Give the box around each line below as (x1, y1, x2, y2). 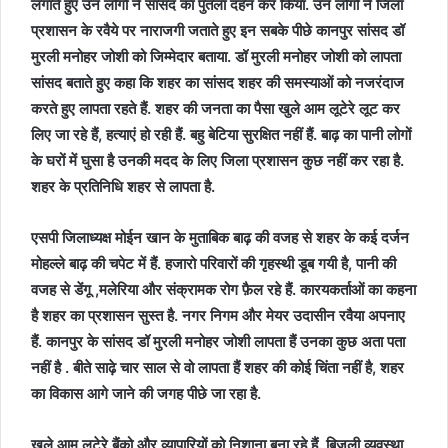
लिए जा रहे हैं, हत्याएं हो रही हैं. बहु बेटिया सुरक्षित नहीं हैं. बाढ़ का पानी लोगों (31, 125, 411, 144)
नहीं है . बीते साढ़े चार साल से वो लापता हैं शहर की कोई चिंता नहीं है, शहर (31, 358, 404, 377)
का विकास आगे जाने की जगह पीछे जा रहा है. (31, 384, 261, 403)
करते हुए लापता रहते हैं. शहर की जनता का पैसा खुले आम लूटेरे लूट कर (31, 99, 400, 118)
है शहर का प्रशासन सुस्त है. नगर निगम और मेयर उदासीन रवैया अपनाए (31, 306, 405, 325)
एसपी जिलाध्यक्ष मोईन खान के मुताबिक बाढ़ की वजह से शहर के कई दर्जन (31, 228, 409, 247)
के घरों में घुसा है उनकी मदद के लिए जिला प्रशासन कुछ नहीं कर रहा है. (31, 151, 404, 170)
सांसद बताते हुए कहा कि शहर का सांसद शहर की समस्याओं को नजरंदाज (31, 73, 404, 92)
